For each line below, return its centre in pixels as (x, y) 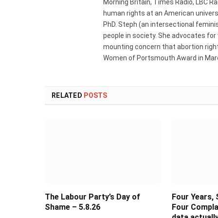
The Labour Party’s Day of (92, 197)
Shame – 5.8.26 (73, 207)
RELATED (68, 95)
